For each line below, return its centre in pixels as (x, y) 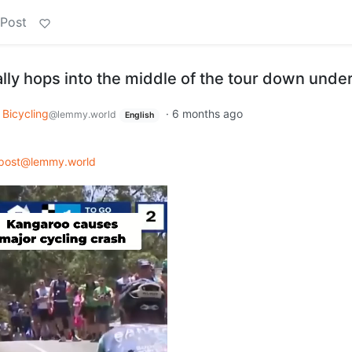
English (139, 115)
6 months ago (207, 114)
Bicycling (26, 114)
